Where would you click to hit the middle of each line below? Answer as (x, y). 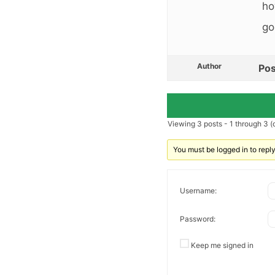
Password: (198, 219)
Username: (198, 191)
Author (209, 66)
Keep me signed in (222, 245)
